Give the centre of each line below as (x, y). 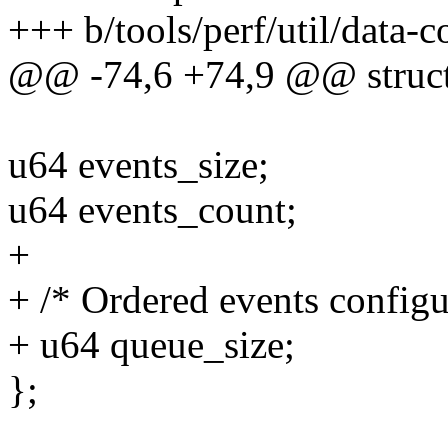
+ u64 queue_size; (151, 345)
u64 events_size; (138, 165)
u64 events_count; (152, 210)
